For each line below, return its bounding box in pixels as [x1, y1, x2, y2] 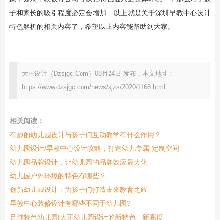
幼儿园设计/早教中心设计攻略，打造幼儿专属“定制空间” [9, 144, 182, 152]
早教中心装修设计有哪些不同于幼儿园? [9, 199, 131, 207]
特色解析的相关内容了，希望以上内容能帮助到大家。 [9, 22, 174, 30]
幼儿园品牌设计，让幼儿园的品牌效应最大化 [9, 158, 147, 166]
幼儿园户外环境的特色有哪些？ [9, 171, 106, 180]
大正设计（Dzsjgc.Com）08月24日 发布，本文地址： [21, 69, 174, 77]
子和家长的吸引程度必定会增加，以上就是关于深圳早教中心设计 [9, 8, 211, 17]
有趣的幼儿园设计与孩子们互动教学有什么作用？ [9, 130, 161, 138]
